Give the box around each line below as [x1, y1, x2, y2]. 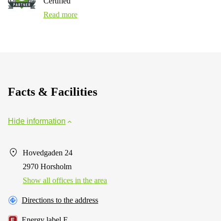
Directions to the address [22, 195, 98, 204]
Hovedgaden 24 [23, 148, 73, 157]
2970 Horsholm [23, 162, 72, 171]
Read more [43, 10, 77, 19]
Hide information [8, 116, 66, 125]
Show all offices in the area [23, 176, 107, 184]
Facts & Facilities [8, 85, 97, 98]
